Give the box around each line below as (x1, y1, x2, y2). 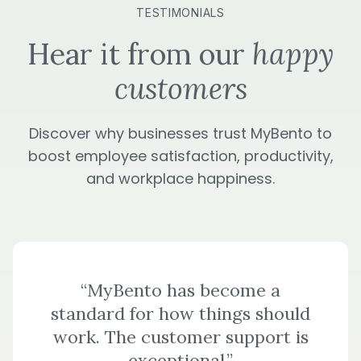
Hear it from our (27, 35, 252, 73)
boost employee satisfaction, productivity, (27, 146, 334, 167)
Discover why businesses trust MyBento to (29, 123, 332, 144)
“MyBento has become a (81, 279, 280, 302)
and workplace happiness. (86, 168, 275, 189)
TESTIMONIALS (136, 6, 225, 20)
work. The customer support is (52, 326, 309, 349)
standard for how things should (51, 302, 310, 326)
